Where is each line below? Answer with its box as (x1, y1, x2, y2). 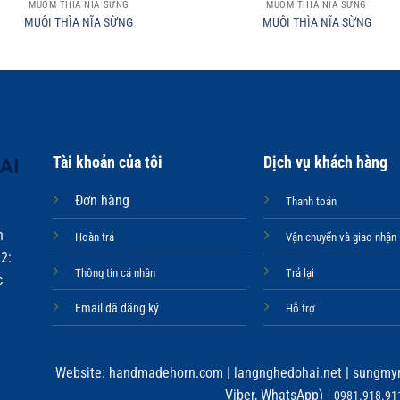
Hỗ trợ (286, 301, 316, 315)
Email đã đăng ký (74, 300, 159, 316)
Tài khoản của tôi (52, 152, 162, 171)
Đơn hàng (74, 191, 129, 209)
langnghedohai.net (234, 364, 342, 382)
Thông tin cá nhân (74, 265, 155, 279)
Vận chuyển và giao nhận (286, 229, 397, 244)
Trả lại (286, 265, 315, 279)
